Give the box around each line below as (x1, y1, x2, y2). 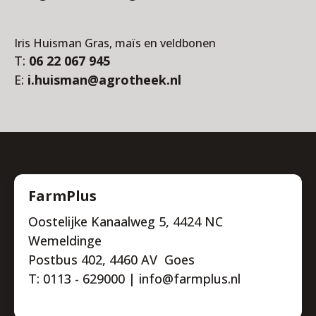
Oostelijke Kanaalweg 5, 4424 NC (28, 212, 223, 230)
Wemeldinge (28, 231, 102, 249)
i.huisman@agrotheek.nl (28, 71, 181, 88)
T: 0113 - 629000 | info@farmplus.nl (28, 269, 241, 287)
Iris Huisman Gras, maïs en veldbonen (14, 35, 216, 51)
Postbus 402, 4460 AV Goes (28, 250, 195, 268)
